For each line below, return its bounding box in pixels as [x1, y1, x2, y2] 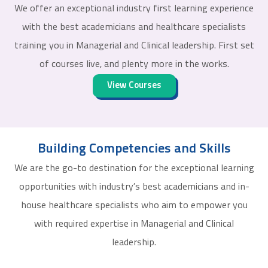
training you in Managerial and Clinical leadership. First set [14, 41, 254, 51]
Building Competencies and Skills [37, 142, 231, 157]
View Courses [106, 81, 162, 91]
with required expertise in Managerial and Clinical [34, 220, 234, 230]
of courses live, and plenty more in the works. [39, 60, 229, 70]
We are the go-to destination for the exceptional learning [14, 164, 254, 174]
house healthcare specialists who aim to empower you [20, 201, 248, 211]
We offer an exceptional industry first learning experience [14, 4, 254, 14]
